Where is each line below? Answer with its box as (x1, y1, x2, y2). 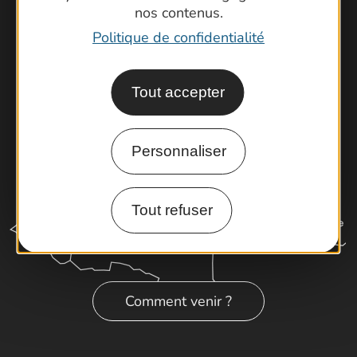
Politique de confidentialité (92, 27, 265, 47)
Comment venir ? (125, 292, 232, 312)
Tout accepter (131, 83, 225, 100)
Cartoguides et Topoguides (90, 4, 285, 26)
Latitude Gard (137, 28, 237, 50)
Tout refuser (131, 201, 213, 218)
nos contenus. (134, 2, 223, 22)
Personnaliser (131, 142, 226, 159)
